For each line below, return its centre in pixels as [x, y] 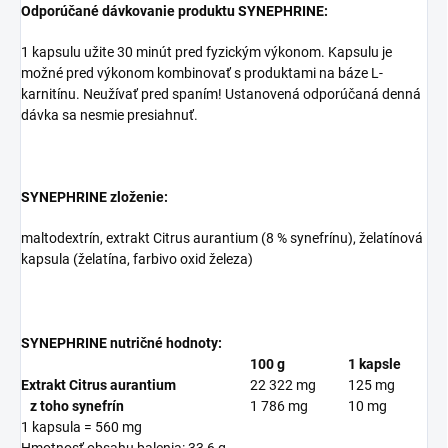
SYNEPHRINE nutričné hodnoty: [121, 343]
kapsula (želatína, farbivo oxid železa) [137, 259]
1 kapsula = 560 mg [81, 427]
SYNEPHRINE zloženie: [94, 197]
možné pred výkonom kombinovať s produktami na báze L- [202, 73]
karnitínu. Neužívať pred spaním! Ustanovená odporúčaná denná [221, 94]
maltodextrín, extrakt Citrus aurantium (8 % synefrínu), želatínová [222, 238]
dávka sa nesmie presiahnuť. [109, 115]
